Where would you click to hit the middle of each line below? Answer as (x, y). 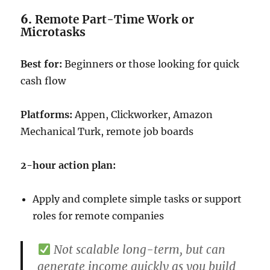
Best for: (42, 64)
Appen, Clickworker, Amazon (143, 115)
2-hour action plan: (68, 165)
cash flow (43, 81)
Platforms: (47, 115)
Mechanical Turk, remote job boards (107, 132)
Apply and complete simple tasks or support (137, 199)
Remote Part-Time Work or (115, 20)
